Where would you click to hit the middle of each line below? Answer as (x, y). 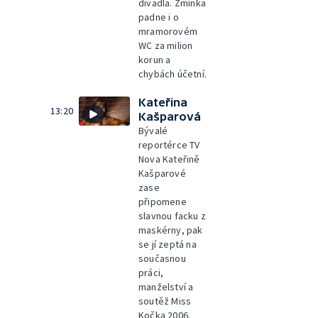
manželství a (166, 287)
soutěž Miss (165, 301)
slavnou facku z (172, 216)
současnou (162, 258)
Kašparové (162, 173)
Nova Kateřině (169, 159)
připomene (163, 202)
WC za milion (166, 45)
